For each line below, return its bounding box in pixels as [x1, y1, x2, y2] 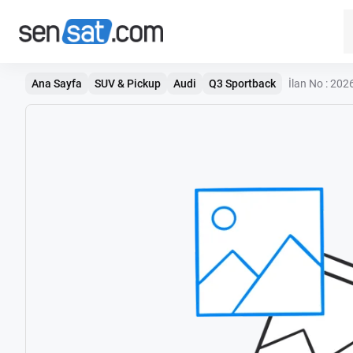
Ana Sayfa [32, 77, 82, 90]
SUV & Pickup [95, 77, 161, 90]
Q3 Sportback [209, 77, 276, 90]
